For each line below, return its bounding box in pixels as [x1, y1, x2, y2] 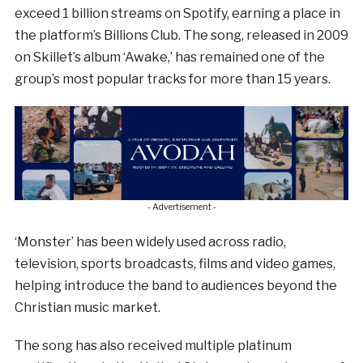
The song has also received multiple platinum [14, 338, 292, 354]
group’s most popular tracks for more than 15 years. [14, 70, 331, 87]
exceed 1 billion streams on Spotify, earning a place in [14, 5, 340, 21]
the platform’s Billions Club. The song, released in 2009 [14, 27, 348, 43]
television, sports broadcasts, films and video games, [14, 256, 335, 272]
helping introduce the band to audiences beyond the [14, 278, 337, 294]
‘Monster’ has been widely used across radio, [14, 234, 286, 250]
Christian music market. [14, 300, 160, 316]
